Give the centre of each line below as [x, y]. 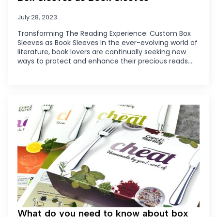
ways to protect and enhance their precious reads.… [106, 61]
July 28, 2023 [37, 17]
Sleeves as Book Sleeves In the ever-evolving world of [108, 43]
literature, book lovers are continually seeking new [102, 52]
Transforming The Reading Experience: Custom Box [104, 34]
